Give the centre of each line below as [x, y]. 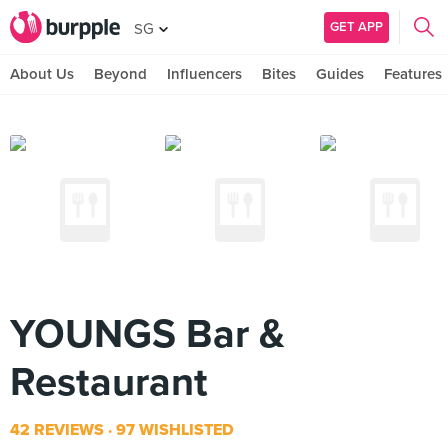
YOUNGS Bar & [147, 334]
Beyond [120, 74]
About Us [42, 74]
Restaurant [109, 382]
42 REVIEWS [57, 430]
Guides [340, 74]
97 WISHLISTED [173, 430]
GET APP [356, 26]
